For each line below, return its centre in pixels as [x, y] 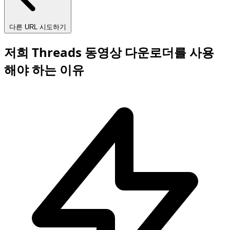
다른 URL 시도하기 [38, 27]
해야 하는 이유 [44, 70]
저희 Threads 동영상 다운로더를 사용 [109, 52]
